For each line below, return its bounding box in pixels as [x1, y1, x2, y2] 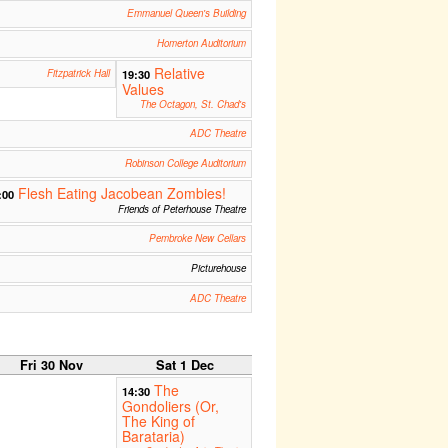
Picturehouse [191, 261, 246, 276]
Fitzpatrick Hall [46, 66, 110, 81]
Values [121, 79, 164, 100]
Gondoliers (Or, [121, 396, 219, 417]
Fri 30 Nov [20, 356, 84, 375]
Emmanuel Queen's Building [126, 6, 246, 21]
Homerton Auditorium [156, 36, 246, 51]
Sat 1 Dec [156, 356, 214, 375]
